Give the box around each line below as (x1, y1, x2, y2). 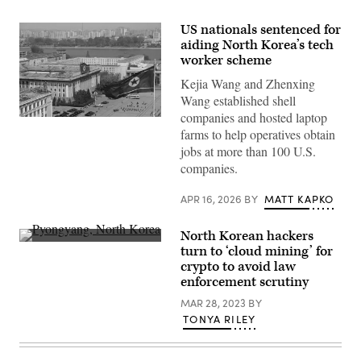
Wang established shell (180, 92, 296, 109)
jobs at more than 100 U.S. (180, 143, 316, 160)
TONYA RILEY (183, 312, 256, 326)
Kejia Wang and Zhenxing (180, 75, 315, 92)
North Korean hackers (180, 227, 313, 245)
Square (19, 148, 52, 164)
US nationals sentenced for (180, 21, 341, 39)
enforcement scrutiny (180, 273, 309, 291)
